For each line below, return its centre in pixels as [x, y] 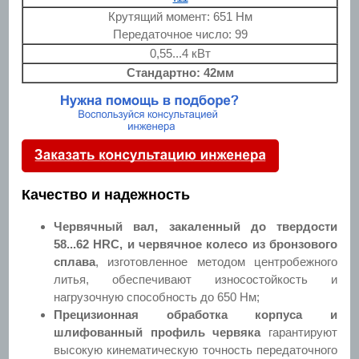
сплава [75, 261]
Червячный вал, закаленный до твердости [196, 226]
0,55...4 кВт [180, 53]
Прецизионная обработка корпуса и [196, 314]
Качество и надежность [106, 194]
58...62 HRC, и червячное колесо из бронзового [196, 244]
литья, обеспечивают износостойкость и [196, 279]
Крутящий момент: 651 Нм [180, 16]
